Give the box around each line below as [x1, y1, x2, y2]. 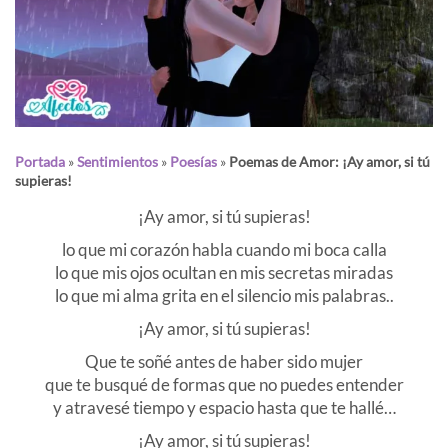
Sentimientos [77, 153, 158, 171]
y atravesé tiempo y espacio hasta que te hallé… [52, 397, 396, 419]
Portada [15, 153, 65, 171]
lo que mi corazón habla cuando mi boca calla [61, 239, 387, 261]
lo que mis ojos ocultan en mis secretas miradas [55, 262, 393, 284]
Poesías [170, 153, 217, 171]
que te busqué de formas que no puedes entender [44, 374, 404, 396]
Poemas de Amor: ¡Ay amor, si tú [229, 153, 430, 171]
